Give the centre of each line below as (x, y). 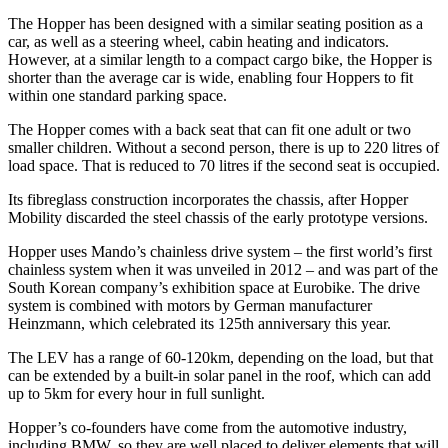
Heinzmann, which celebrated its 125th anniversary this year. (199, 323)
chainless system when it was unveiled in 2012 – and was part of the (223, 269)
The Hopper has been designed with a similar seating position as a (215, 23)
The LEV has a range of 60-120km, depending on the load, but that (220, 357)
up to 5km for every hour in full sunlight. (136, 393)
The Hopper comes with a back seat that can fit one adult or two (209, 129)
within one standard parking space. (117, 95)
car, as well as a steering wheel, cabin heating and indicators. (198, 41)
